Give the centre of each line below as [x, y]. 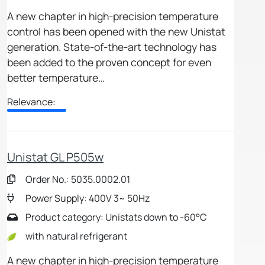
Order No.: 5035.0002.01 [77, 180]
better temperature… [56, 77]
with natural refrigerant [75, 236]
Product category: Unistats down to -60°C [115, 217]
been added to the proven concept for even [109, 62]
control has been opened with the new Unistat [116, 31]
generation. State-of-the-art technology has [112, 46]
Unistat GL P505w [55, 157]
